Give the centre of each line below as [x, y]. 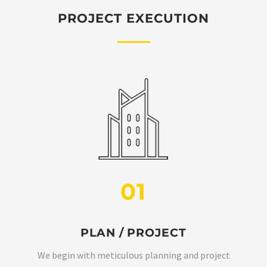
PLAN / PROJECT [133, 232]
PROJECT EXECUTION [133, 18]
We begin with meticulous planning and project [133, 255]
